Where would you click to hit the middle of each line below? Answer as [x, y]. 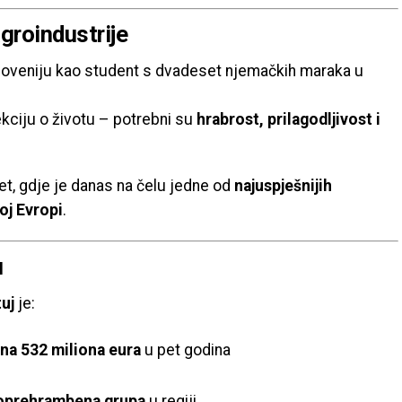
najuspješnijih [283, 186]
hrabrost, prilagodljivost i [288, 119]
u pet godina [186, 350]
